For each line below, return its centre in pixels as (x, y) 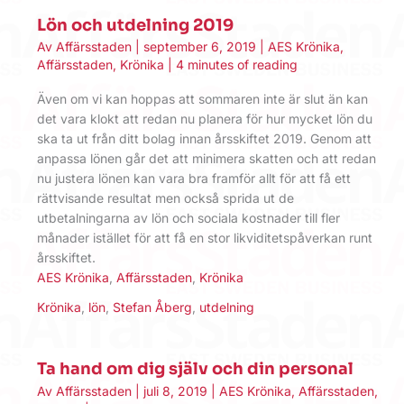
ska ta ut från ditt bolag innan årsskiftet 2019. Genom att (204, 138)
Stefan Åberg (152, 308)
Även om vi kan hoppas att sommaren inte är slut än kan (202, 98)
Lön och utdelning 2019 (135, 25)
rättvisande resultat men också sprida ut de (165, 197)
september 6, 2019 (202, 47)
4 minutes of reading (237, 65)
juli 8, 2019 (177, 390)
